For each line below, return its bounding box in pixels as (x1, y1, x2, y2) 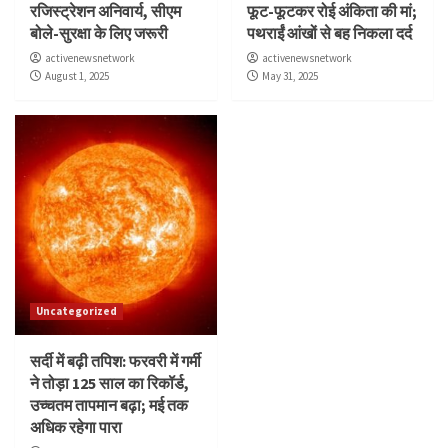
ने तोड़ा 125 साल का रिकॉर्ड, (30, 372, 189, 393)
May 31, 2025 (261, 68, 318, 83)
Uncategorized (36, 303, 117, 318)
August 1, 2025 (45, 68, 109, 83)
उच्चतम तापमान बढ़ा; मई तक (30, 394, 188, 415)
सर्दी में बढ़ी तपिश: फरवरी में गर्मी (30, 350, 201, 371)
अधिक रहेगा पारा (30, 416, 122, 437)
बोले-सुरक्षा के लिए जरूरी (30, 22, 168, 43)
